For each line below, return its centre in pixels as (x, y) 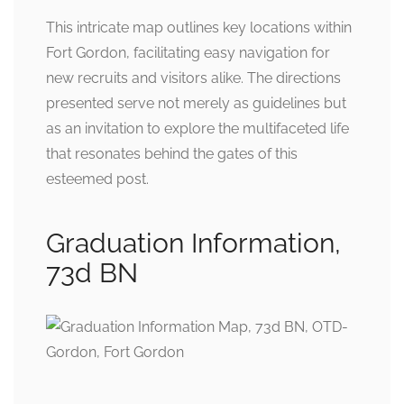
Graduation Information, (193, 243)
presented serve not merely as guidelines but (196, 104)
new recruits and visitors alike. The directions (193, 78)
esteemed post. (97, 179)
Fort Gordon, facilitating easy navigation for (188, 53)
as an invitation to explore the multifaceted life (197, 129)
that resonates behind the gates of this (172, 154)
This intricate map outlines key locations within (199, 28)
